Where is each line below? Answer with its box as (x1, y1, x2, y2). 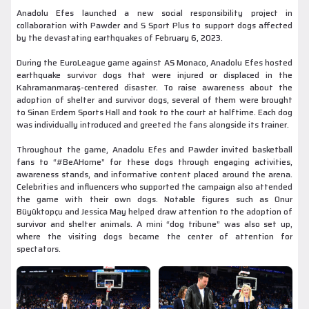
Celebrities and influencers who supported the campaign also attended (17, 180, 292, 194)
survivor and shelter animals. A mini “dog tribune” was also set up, (17, 217, 292, 231)
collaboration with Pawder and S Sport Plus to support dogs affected (17, 19, 292, 32)
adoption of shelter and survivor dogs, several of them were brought (17, 93, 292, 107)
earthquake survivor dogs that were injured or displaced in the (17, 68, 292, 82)
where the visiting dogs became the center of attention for (17, 230, 292, 243)
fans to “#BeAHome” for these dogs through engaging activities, (17, 155, 292, 169)
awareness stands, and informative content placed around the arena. (17, 168, 292, 181)
